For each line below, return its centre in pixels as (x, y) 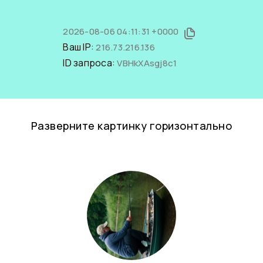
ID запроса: (90, 63)
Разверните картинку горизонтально (131, 126)
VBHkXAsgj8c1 (147, 63)
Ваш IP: (80, 47)
